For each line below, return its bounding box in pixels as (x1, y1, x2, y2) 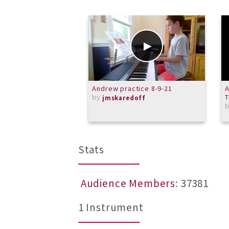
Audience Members (80, 177, 176, 191)
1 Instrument (78, 201, 144, 215)
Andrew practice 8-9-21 (92, 83, 172, 93)
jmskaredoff (102, 94, 146, 102)
